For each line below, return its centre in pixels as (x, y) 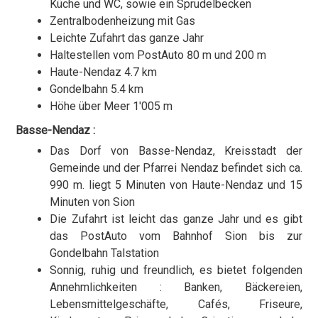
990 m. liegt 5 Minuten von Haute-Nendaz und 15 (176, 185)
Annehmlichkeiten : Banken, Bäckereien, (176, 287)
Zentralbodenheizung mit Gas (123, 21)
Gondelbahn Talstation (105, 253)
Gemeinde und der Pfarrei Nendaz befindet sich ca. (176, 168)
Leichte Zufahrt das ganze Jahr (127, 38)
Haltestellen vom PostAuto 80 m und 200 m (158, 55)
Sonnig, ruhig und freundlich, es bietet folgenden (176, 270)
